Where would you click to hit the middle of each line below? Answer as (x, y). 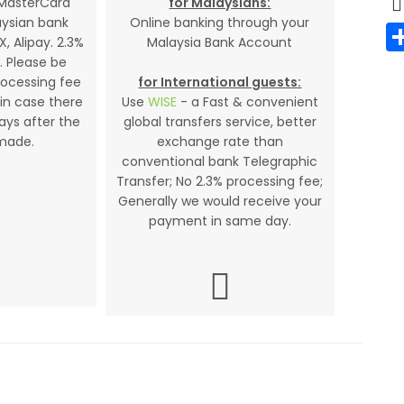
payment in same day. (220, 221)
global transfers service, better (220, 122)
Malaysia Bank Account (220, 42)
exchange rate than (220, 142)
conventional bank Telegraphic (220, 161)
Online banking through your (220, 23)
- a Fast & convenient (247, 102)
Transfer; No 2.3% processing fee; (220, 181)
